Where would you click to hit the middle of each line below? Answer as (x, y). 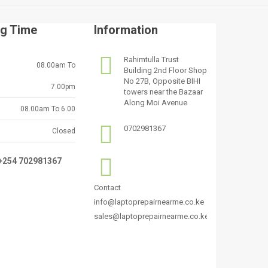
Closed (64, 131)
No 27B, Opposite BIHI (162, 81)
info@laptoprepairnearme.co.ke (149, 202)
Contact (107, 187)
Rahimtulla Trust (151, 59)
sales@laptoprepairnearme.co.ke (151, 216)
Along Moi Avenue (155, 102)
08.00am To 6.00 (48, 109)
